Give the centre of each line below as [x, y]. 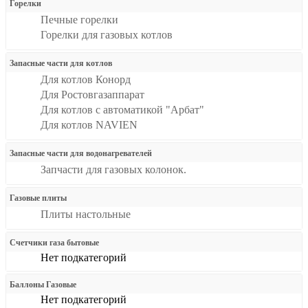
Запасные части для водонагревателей [81, 153]
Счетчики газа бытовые [54, 243]
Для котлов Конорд [86, 79]
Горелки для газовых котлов [107, 35]
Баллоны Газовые [43, 285]
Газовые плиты [38, 198]
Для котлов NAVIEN [89, 125]
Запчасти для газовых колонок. [113, 169]
